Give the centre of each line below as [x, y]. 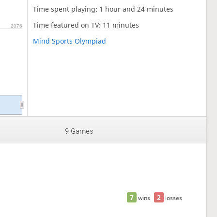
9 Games [79, 131]
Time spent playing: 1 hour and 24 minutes [103, 9]
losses [173, 197]
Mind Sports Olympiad [70, 41]
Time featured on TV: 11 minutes [86, 25]
